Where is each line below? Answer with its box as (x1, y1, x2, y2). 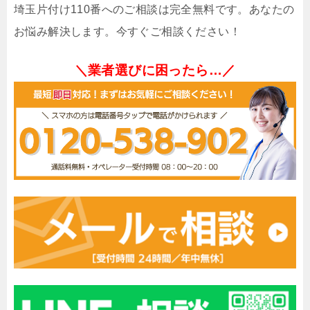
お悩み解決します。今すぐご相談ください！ (14, 26, 241, 38)
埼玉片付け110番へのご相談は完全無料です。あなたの (14, 3, 295, 16)
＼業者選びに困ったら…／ (74, 63, 236, 78)
